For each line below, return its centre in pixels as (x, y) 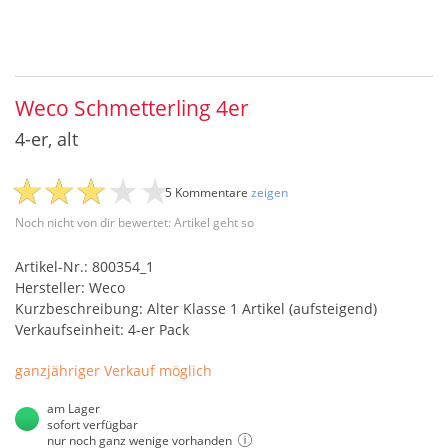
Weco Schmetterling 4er (132, 108)
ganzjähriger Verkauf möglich (113, 370)
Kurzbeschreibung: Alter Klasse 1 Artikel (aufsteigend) (196, 308)
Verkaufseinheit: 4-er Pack (102, 329)
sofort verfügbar (92, 424)
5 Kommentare (208, 192)
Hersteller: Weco (70, 287)
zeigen (269, 192)
